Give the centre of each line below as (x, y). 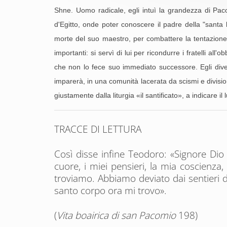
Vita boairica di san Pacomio (116, 215)
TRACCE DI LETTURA (98, 129)
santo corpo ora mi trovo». (110, 191)
